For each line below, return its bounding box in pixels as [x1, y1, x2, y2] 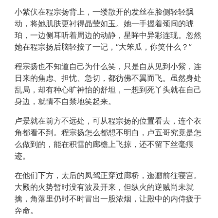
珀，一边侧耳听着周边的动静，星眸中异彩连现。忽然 [15, 30, 201, 40]
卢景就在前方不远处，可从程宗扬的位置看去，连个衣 [15, 116, 201, 126]
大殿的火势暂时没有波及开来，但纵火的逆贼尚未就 [15, 182, 194, 192]
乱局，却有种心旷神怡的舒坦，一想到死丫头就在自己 [15, 85, 201, 94]
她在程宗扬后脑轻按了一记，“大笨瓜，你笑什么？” [15, 42, 192, 52]
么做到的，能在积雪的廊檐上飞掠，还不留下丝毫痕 [15, 139, 194, 149]
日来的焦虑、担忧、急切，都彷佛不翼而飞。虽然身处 [15, 73, 201, 83]
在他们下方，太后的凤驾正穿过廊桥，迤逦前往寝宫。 [15, 170, 201, 180]
